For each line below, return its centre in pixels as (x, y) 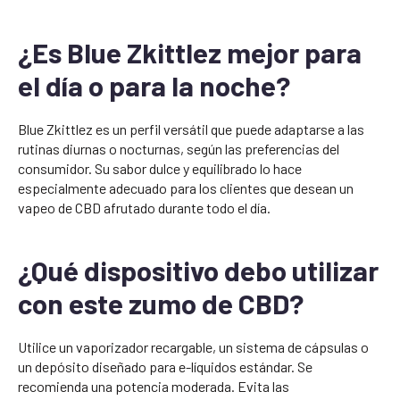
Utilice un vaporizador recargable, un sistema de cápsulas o (193, 347)
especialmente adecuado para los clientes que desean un (186, 188)
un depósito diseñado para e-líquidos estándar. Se (165, 367)
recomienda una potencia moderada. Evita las (154, 387)
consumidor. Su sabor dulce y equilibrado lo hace (160, 169)
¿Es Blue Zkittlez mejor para (190, 53)
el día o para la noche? (154, 86)
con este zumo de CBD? (161, 304)
